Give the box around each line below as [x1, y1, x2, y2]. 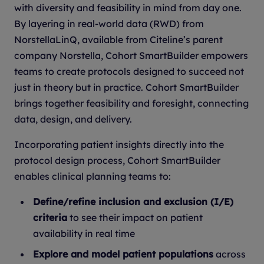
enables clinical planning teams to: [14, 170, 171, 182]
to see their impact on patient [67, 211, 203, 223]
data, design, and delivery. [14, 113, 134, 125]
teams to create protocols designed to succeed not [14, 65, 244, 77]
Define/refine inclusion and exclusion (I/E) [33, 195, 233, 207]
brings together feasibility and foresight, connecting [14, 97, 249, 109]
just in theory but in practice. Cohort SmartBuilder [14, 81, 239, 93]
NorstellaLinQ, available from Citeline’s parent [14, 33, 223, 45]
